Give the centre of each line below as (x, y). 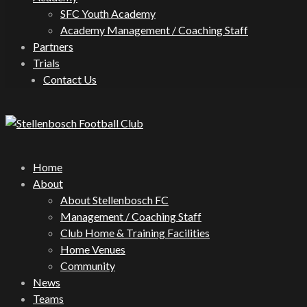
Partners (53, 46)
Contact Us (70, 79)
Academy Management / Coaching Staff (154, 30)
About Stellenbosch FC (114, 200)
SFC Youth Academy (108, 13)
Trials (46, 63)
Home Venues (93, 249)
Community (88, 266)
